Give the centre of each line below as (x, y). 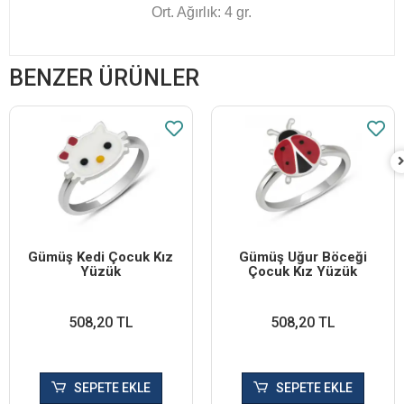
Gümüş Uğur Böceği (303, 257)
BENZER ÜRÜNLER (104, 78)
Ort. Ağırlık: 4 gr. (202, 12)
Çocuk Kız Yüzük (303, 271)
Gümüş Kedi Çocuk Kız (101, 257)
